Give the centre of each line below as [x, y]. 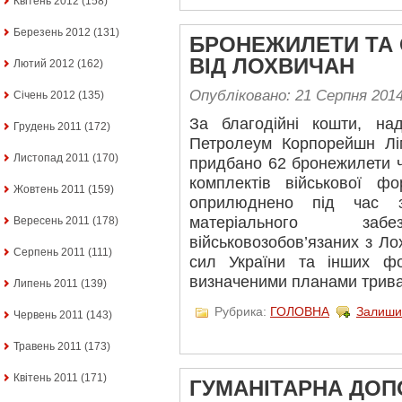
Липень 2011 [46, 284]
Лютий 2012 [44, 64]
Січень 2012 [44, 95]
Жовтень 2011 [49, 189]
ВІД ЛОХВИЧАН [272, 66]
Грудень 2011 [48, 127]
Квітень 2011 [46, 378]
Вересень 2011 [52, 221]
